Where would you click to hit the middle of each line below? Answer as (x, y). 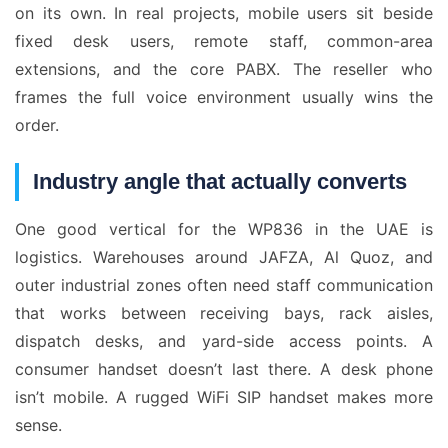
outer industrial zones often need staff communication (224, 285)
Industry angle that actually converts (220, 181)
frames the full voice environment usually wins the (224, 97)
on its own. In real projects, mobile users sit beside (224, 13)
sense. (38, 425)
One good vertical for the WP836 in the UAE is (224, 229)
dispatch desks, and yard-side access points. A (224, 341)
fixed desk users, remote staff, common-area (224, 41)
